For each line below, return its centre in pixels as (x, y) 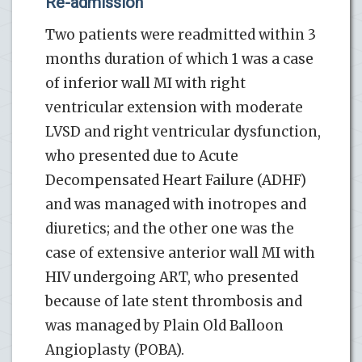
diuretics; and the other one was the (170, 229)
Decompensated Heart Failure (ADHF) (176, 181)
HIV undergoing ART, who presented (172, 278)
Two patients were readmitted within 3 (181, 35)
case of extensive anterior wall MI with (180, 253)
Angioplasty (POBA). (115, 350)
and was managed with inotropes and (176, 205)
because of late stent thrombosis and (174, 302)
